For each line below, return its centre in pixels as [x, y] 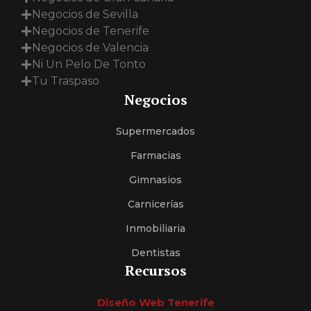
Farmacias [155, 155]
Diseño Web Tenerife [155, 302]
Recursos [155, 270]
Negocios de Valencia [90, 47]
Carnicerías [155, 204]
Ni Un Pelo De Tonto [89, 64]
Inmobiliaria [155, 228]
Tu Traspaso [66, 81]
